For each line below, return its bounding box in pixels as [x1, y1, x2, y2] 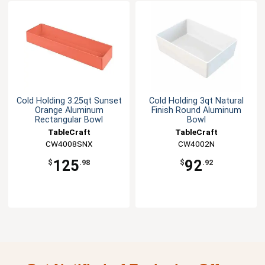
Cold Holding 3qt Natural [148, 96, 244, 106]
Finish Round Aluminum [151, 105, 241, 116]
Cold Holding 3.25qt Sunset [16, 96, 122, 106]
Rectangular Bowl [35, 115, 103, 125]
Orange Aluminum [34, 105, 104, 116]
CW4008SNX [45, 139, 93, 149]
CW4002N [177, 139, 215, 149]
